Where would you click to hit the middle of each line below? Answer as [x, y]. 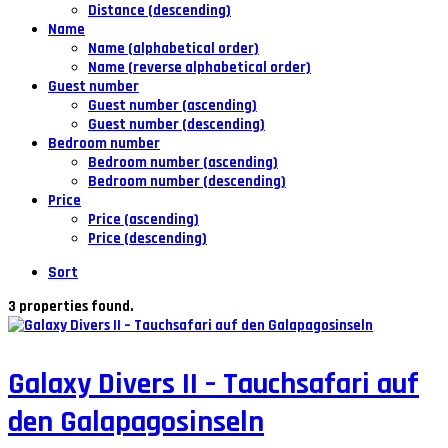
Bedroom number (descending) [187, 181]
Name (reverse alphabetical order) [199, 67]
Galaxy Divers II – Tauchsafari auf [213, 384]
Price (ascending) [143, 219]
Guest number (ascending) [172, 105]
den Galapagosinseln [136, 422]
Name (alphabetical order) [173, 48]
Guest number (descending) [176, 124]
